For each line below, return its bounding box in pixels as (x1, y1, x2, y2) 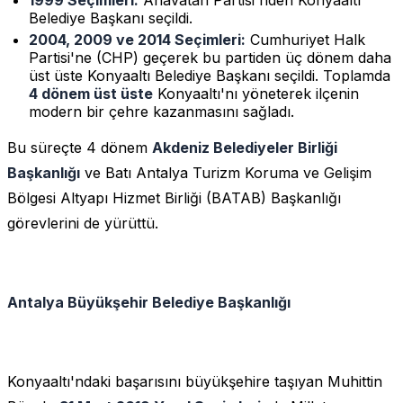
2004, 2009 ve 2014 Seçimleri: (29, 30, 246, 49)
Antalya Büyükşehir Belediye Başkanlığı (7, 292, 291, 311)
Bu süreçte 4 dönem (7, 138, 152, 157)
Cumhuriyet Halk (246, 30, 365, 49)
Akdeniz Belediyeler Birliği (152, 138, 337, 157)
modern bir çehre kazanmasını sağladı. (29, 102, 294, 121)
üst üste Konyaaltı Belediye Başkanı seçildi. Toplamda (29, 66, 390, 85)
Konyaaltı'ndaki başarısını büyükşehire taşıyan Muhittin (7, 372, 382, 390)
